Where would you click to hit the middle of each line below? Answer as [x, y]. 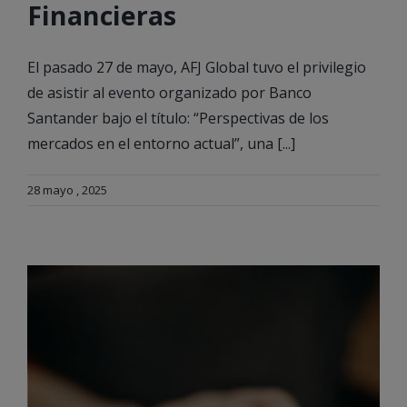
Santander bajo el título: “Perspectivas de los [178, 118]
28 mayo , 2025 [67, 189]
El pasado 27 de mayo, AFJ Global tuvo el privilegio [197, 67]
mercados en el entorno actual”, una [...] [161, 143]
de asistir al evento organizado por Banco [169, 92]
